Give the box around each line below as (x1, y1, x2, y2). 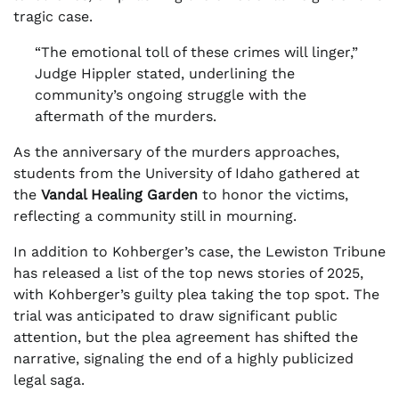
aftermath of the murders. (35, 108, 216, 126)
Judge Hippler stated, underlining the (35, 65, 295, 83)
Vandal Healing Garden (41, 186, 198, 204)
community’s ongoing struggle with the (35, 86, 306, 104)
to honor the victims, (198, 186, 348, 204)
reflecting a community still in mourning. (13, 208, 297, 225)
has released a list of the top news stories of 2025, (13, 265, 363, 282)
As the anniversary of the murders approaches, (13, 143, 339, 161)
